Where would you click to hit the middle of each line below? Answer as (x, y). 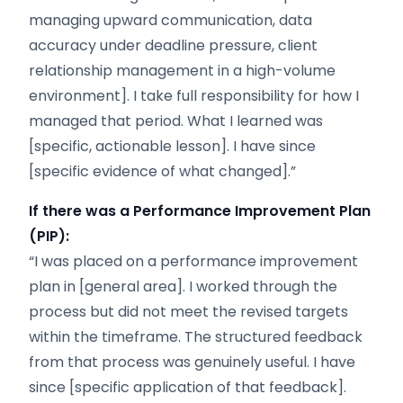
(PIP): (49, 236)
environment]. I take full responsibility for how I (194, 96)
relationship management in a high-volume (182, 71)
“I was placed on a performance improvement (193, 261)
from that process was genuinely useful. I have (192, 362)
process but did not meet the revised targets (188, 312)
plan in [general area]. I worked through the (183, 287)
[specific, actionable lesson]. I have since (172, 146)
